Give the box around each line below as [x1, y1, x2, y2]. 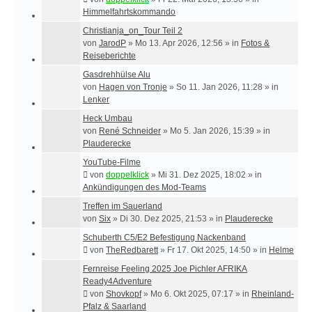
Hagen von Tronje [99, 81, 167, 92]
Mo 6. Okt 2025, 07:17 [150, 288, 233, 299]
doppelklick [106, 169, 149, 180]
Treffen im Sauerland [83, 201, 162, 211]
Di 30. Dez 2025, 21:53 [120, 213, 207, 224]
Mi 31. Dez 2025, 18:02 [158, 169, 246, 180]
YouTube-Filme [83, 157, 141, 167]
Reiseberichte [83, 50, 136, 61]
